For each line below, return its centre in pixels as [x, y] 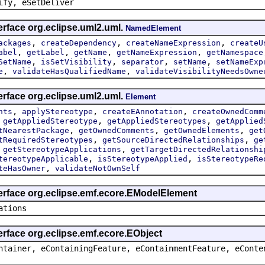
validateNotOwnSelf [98, 168]
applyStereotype [57, 111]
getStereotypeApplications [62, 149]
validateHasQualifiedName [69, 71]
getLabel [46, 52]
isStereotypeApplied [143, 159]
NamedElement [153, 28]
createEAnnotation [143, 111]
